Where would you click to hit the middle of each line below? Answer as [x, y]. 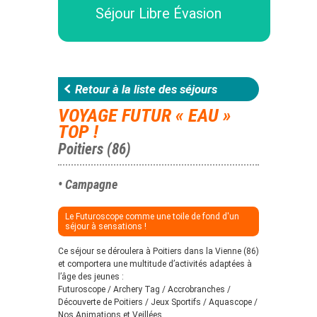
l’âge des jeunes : [91, 277]
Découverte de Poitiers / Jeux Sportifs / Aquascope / [158, 302]
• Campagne [88, 184]
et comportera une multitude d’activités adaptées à [155, 264]
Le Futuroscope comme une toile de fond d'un [152, 216]
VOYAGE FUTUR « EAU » [145, 115]
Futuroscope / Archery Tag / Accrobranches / [144, 290]
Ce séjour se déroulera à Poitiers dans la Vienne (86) [158, 252]
